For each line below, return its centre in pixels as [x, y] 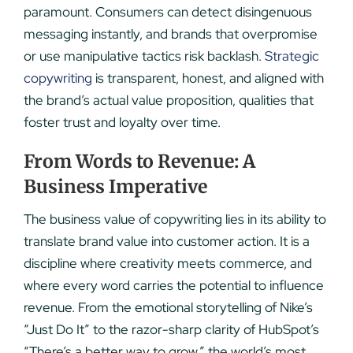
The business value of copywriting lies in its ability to [175, 219]
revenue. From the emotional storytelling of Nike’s [168, 308]
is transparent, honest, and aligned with [208, 78]
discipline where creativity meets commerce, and [167, 264]
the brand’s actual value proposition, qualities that [168, 100]
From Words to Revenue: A [139, 161]
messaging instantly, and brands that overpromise [170, 33]
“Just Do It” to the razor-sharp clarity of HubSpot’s [171, 330]
